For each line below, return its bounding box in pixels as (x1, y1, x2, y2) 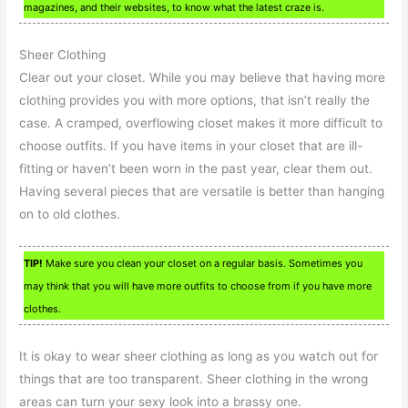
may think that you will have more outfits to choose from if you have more (24, 280, 372, 292)
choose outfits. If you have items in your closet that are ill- (19, 138, 363, 154)
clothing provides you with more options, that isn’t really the (19, 93, 371, 108)
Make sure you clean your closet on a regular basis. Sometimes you (43, 257, 363, 270)
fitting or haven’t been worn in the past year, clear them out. (19, 161, 373, 177)
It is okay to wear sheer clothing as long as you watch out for (19, 348, 379, 363)
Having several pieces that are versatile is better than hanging (19, 184, 385, 199)
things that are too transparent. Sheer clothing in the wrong (19, 371, 369, 386)
